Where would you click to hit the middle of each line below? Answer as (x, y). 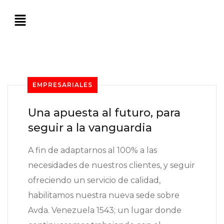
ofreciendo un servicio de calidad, (94, 180)
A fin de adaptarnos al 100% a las (92, 150)
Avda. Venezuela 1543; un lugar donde (105, 210)
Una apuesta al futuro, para (104, 113)
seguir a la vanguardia (90, 128)
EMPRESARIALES (62, 85)
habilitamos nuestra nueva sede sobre (104, 195)
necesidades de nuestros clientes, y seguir (111, 165)
